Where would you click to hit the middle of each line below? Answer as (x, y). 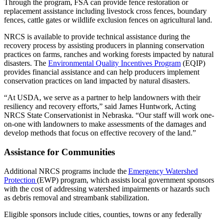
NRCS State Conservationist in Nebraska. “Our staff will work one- (109, 115)
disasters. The (26, 63)
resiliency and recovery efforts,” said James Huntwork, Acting (100, 107)
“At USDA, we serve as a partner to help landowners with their (102, 98)
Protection (20, 180)
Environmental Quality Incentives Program (114, 63)
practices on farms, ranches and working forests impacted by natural (109, 55)
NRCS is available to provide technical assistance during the (97, 37)
